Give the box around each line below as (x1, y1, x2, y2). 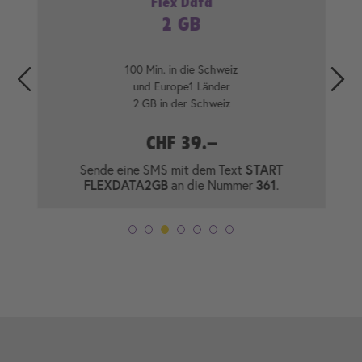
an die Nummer (167, 176, 255, 193)
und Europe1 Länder (133, 78, 229, 94)
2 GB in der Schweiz (132, 95, 230, 111)
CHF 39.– (145, 131, 217, 154)
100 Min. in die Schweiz (124, 61, 238, 77)
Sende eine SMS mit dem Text (79, 161, 245, 178)
